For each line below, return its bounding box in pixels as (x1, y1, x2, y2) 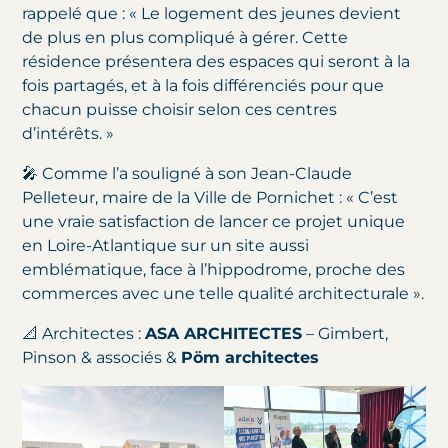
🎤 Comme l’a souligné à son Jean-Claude (22, 164, 353, 184)
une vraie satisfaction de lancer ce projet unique (22, 212, 406, 232)
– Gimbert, (302, 324, 389, 344)
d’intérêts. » (22, 124, 115, 144)
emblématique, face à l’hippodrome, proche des (22, 260, 406, 280)
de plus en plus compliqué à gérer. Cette (22, 28, 349, 48)
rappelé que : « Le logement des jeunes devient (22, 4, 402, 24)
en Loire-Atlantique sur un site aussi (22, 236, 310, 256)
